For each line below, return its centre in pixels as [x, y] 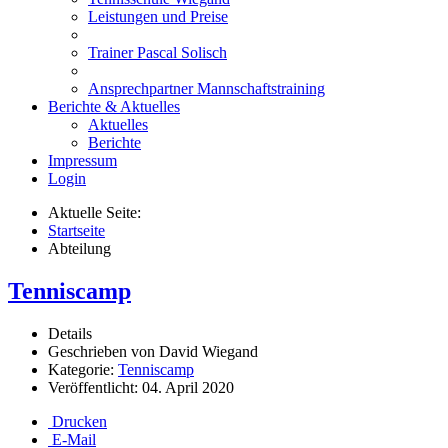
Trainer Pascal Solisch [157, 52]
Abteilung [79, 248]
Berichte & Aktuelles [114, 106]
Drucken [77, 421]
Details [70, 333]
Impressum [82, 160]
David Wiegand [208, 351]
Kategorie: [83, 369]
